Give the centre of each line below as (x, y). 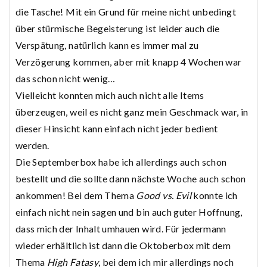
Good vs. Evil (164, 195)
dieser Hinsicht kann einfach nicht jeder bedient (117, 129)
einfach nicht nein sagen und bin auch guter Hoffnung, (129, 212)
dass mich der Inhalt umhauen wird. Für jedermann (121, 229)
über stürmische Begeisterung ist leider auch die (118, 29)
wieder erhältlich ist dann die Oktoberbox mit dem (123, 246)
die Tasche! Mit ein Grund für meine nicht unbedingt (126, 12)
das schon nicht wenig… (66, 79)
